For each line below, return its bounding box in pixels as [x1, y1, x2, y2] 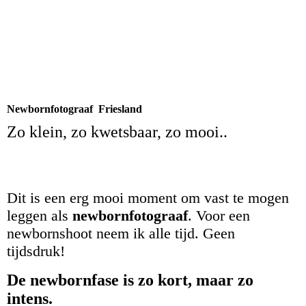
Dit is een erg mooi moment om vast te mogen [7, 189, 289, 207]
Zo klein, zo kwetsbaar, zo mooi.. [7, 123, 227, 141]
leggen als [7, 207, 72, 225]
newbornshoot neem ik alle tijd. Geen [7, 225, 235, 242]
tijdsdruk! [7, 242, 69, 260]
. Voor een [188, 207, 250, 225]
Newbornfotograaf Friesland [7, 103, 145, 115]
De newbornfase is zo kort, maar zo [7, 271, 253, 290]
